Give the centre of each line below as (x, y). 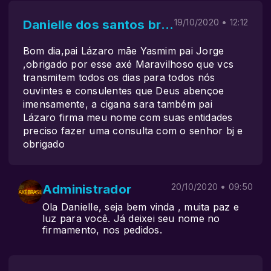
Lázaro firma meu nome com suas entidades (128, 117)
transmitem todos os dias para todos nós (119, 77)
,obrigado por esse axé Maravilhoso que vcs (129, 64)
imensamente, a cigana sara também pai (118, 104)
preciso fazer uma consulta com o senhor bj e (133, 131)
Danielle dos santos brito (168, 24)
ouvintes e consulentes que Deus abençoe (124, 91)
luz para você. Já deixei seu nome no (131, 218)
